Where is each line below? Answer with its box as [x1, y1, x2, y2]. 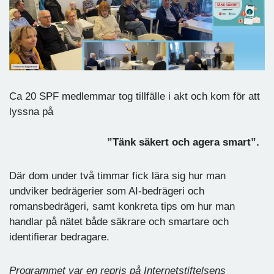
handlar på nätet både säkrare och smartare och [9, 216, 229, 228]
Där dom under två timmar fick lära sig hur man [9, 170, 226, 182]
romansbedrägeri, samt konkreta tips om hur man [9, 201, 235, 213]
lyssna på [9, 106, 53, 118]
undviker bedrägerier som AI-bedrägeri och [9, 185, 204, 198]
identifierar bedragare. [9, 231, 109, 243]
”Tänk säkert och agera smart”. [9, 136, 259, 149]
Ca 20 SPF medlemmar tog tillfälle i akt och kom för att [9, 91, 260, 103]
